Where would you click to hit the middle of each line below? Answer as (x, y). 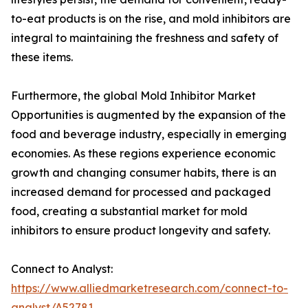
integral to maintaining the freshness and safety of (145, 38)
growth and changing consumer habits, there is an (144, 173)
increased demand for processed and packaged (141, 192)
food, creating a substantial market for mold (129, 211)
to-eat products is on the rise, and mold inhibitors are (151, 19)
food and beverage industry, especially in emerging (149, 134)
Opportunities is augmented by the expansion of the (148, 115)
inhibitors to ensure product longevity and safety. (141, 231)
